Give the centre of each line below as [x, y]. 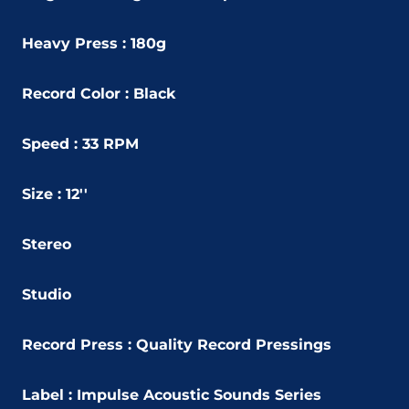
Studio [47, 294]
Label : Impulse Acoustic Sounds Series [172, 394]
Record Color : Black [99, 93]
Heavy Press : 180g [94, 43]
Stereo [47, 244]
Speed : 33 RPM [80, 143]
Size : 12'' [55, 194]
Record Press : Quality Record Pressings [177, 344]
